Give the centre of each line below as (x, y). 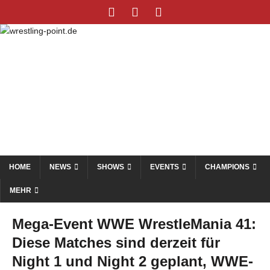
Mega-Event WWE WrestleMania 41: (134, 224)
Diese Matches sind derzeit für (116, 243)
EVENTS (165, 167)
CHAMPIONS (227, 167)
